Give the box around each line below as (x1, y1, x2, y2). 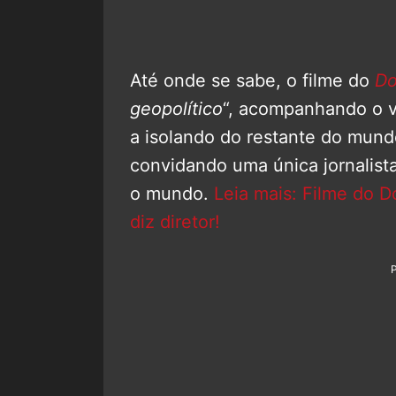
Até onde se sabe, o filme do (130, 70, 375, 92)
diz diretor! (130, 211, 220, 233)
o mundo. (130, 183, 209, 205)
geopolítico (130, 98, 223, 120)
